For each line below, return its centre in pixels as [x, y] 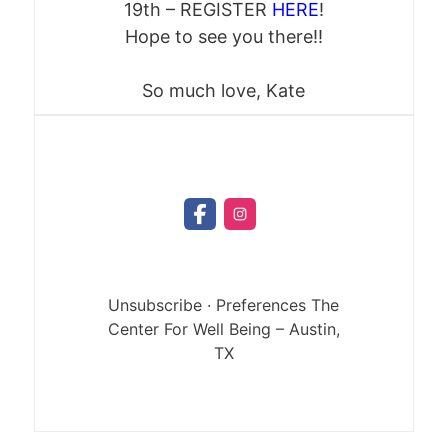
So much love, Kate [224, 91]
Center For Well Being [189, 329]
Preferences [261, 305]
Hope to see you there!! [223, 37]
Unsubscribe [155, 305]
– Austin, [305, 329]
